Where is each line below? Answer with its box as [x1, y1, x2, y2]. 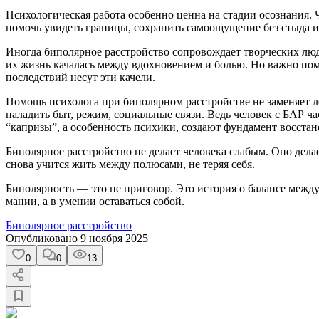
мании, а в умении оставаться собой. [6, 194, 184, 207]
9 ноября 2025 [80, 231, 148, 244]
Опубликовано [6, 231, 80, 244]
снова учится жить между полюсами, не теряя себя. [6, 157, 255, 170]
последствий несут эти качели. [6, 70, 155, 83]
